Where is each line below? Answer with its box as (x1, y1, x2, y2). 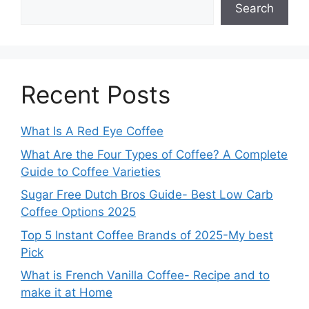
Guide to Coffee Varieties (21, 164, 161, 179)
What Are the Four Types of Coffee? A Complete (21, 147, 288, 161)
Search (235, 1, 274, 16)
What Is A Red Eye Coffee (21, 124, 163, 139)
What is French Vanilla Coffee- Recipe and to (21, 268, 270, 283)
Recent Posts (21, 80, 170, 110)
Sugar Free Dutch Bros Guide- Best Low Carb (21, 188, 273, 202)
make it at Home (21, 286, 112, 300)
